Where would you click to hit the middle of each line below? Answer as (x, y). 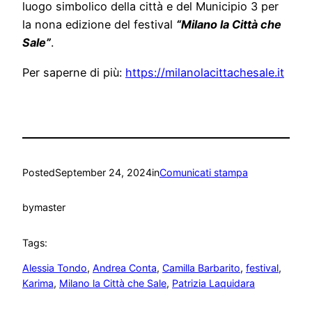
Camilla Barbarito (201, 268)
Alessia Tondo (55, 268)
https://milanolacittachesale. (201, 72)
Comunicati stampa (204, 172)
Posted (39, 172)
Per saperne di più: (74, 72)
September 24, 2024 (103, 172)
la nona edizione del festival (99, 25)
